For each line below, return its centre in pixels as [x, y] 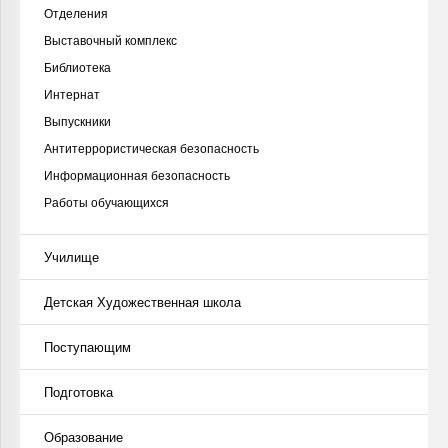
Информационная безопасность [137, 176]
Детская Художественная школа [142, 302]
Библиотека [77, 68]
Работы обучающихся [106, 203]
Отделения [76, 14]
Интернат [72, 95]
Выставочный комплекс [110, 41]
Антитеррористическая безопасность [151, 149]
